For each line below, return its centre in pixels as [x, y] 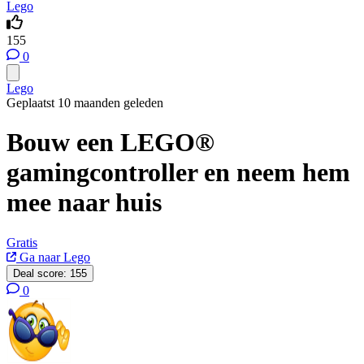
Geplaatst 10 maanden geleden [85, 103]
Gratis [22, 242]
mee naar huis [84, 203]
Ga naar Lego [53, 257]
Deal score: [40, 273]
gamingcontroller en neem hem [178, 173]
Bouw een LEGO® [110, 143]
